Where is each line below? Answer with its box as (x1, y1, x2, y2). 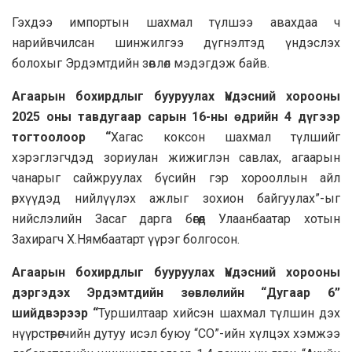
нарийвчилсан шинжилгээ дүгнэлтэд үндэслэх (12, 35, 340, 51)
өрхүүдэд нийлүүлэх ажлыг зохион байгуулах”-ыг (12, 191, 340, 207)
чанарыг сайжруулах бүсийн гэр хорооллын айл (12, 170, 340, 186)
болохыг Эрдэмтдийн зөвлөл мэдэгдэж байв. (12, 56, 269, 71)
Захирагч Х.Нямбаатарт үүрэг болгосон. (12, 232, 240, 247)
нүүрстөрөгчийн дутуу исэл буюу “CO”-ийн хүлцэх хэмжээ (12, 326, 340, 342)
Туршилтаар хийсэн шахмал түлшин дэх (98, 306, 341, 321)
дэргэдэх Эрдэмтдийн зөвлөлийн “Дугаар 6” (12, 285, 340, 301)
